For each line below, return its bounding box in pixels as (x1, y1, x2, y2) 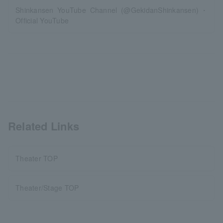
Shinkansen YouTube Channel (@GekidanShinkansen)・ (15, 5, 208, 15)
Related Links (8, 118, 80, 134)
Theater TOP (15, 153, 58, 164)
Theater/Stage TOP (15, 183, 79, 193)
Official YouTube (15, 15, 69, 26)
